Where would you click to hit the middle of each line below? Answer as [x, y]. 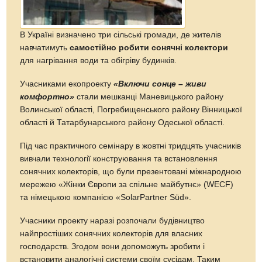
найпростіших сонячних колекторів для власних [111, 233]
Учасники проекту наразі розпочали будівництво [113, 220]
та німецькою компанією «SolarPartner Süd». [106, 197]
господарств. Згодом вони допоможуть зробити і [113, 246]
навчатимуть [45, 47]
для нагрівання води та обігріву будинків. [99, 60]
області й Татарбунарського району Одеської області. [123, 122]
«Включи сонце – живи [160, 84]
